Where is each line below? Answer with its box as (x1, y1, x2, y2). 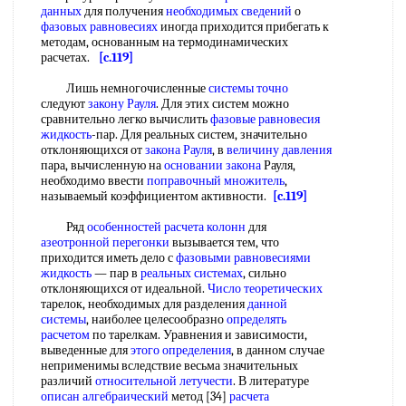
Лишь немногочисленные (41, 81, 208, 96)
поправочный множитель (147, 173, 285, 188)
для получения (82, 4, 166, 19)
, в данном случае (231, 343, 324, 358)
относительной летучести (95, 373, 233, 389)
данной (247, 296, 287, 312)
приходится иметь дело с (41, 250, 176, 266)
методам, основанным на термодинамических (41, 34, 288, 50)
